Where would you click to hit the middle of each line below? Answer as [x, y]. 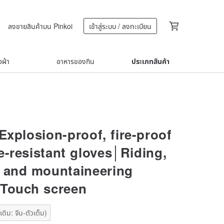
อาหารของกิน [75, 61]
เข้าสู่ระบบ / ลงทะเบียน [120, 26]
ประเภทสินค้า [150, 61]
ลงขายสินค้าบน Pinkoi [40, 26]
